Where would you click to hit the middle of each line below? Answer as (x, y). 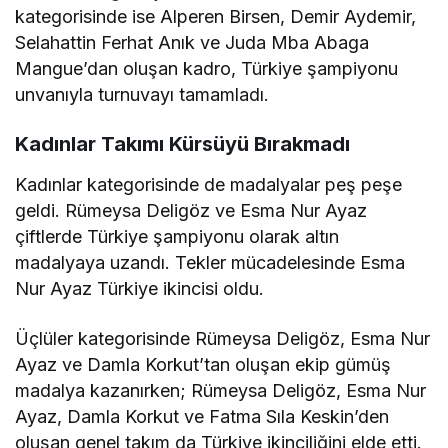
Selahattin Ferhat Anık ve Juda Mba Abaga (192, 42)
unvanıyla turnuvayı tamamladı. (142, 94)
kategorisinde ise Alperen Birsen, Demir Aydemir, (216, 16)
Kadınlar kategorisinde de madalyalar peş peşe (209, 184)
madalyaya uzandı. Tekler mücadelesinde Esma (210, 262)
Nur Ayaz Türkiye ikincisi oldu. (140, 288)
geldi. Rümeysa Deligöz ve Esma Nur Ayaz (191, 210)
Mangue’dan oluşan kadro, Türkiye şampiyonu (207, 68)
